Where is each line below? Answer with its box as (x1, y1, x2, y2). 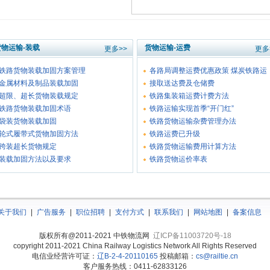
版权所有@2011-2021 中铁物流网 (39, 231, 153, 240)
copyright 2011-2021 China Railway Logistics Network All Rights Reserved (13, 242, 257, 250)
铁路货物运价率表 (149, 155, 207, 163)
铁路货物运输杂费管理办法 (149, 117, 236, 125)
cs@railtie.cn (196, 252, 238, 260)
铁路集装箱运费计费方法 (149, 92, 229, 100)
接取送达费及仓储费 (149, 79, 215, 87)
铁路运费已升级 (149, 130, 200, 138)
